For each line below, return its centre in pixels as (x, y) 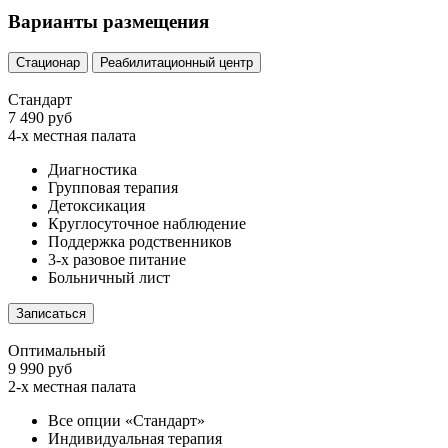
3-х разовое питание (117, 260)
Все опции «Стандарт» (126, 421)
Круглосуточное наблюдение (147, 224)
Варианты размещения (108, 22)
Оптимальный (57, 351)
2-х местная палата (72, 387)
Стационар (48, 63)
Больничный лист (109, 278)
